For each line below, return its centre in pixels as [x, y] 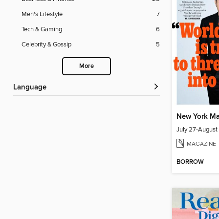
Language [32, 88]
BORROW [190, 162]
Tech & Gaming [42, 30]
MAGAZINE [201, 144]
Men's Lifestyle [42, 14]
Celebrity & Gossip [46, 45]
